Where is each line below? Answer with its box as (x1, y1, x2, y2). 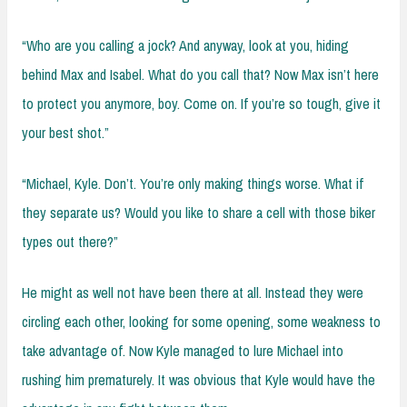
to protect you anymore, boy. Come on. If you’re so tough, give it (22, 93, 381, 114)
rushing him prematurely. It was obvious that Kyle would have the (22, 369, 375, 390)
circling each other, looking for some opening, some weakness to (22, 311, 381, 332)
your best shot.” (22, 122, 109, 143)
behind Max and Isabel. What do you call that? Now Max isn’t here (22, 64, 379, 84)
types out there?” (22, 231, 118, 252)
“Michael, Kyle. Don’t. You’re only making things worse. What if (22, 173, 363, 194)
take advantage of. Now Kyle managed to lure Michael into (22, 340, 343, 361)
